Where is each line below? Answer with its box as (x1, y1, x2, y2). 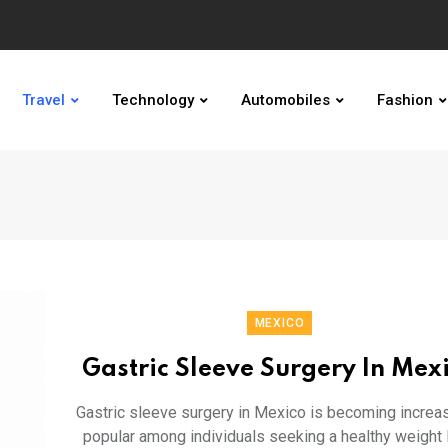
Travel (21, 91, 65, 109)
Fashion (376, 91, 433, 109)
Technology (111, 91, 194, 109)
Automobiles (240, 91, 330, 109)
